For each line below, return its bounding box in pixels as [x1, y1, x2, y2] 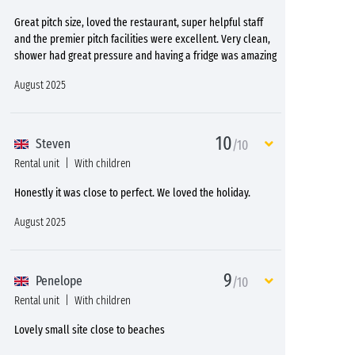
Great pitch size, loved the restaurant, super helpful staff [14, 15, 263, 29]
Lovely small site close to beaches [14, 323, 165, 337]
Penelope [32, 273, 82, 289]
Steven [32, 136, 71, 152]
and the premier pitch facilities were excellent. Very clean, [14, 32, 270, 46]
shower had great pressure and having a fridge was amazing [14, 48, 277, 63]
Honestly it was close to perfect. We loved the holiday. [14, 185, 250, 200]
